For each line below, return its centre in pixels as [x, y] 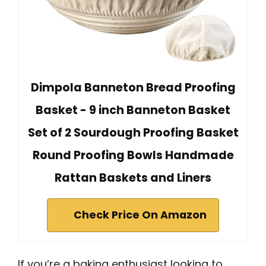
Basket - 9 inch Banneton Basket [133, 110]
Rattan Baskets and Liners [133, 178]
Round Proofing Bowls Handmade [133, 155]
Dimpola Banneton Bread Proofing [133, 87]
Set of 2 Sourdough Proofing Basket [133, 132]
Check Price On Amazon [140, 215]
